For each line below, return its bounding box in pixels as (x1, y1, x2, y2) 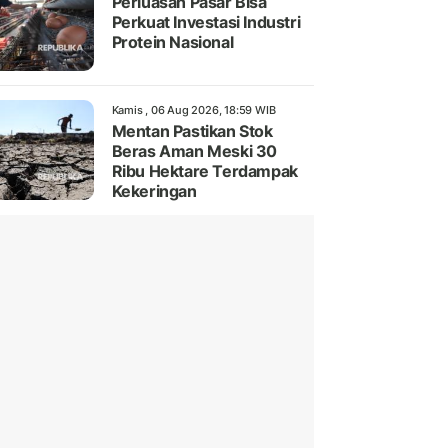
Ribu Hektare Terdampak (111, 161, 298, 182)
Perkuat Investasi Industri (111, 12, 301, 33)
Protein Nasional (111, 32, 234, 53)
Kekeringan (111, 181, 197, 202)
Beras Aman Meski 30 (111, 141, 277, 162)
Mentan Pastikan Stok (111, 121, 273, 142)
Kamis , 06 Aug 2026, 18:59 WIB (111, 103, 276, 118)
